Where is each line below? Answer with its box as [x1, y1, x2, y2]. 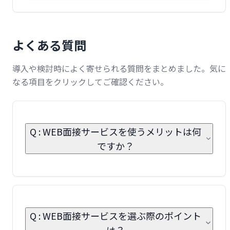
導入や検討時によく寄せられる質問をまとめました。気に [12, 62, 226, 75]
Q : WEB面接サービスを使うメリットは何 [30, 125, 202, 139]
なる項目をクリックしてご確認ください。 [12, 75, 168, 88]
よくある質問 [12, 36, 86, 54]
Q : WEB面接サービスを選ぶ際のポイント [29, 208, 201, 222]
